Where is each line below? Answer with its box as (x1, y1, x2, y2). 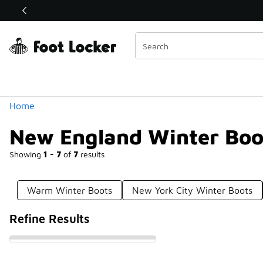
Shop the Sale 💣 (88, 6, 147, 15)
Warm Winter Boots (27, 185, 113, 195)
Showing (9, 149, 43, 159)
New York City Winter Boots (132, 185, 253, 195)
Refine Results (9, 212, 90, 225)
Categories (9, 18, 95, 37)
